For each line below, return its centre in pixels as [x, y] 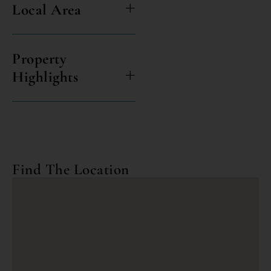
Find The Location [71, 169]
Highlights [45, 77]
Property [39, 58]
